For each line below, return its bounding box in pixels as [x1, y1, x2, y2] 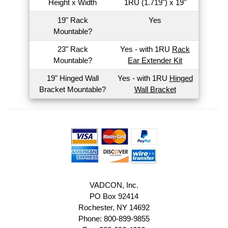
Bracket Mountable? [39, 84, 106, 94]
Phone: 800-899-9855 [78, 214, 150, 223]
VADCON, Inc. [89, 181, 138, 190]
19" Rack [57, 15, 88, 24]
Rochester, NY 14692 [78, 203, 150, 212]
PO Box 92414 [89, 192, 138, 201]
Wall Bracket [134, 84, 176, 94]
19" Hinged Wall [46, 73, 99, 82]
